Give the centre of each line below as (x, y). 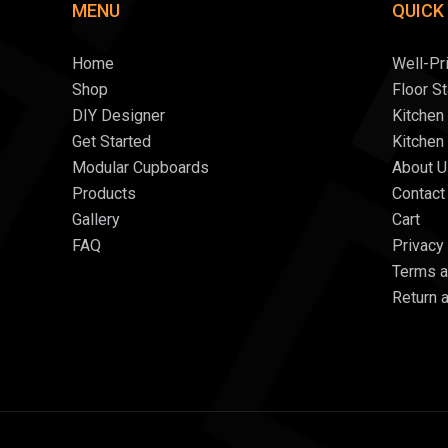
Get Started (111, 141)
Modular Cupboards (140, 167)
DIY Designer (118, 115)
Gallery (96, 219)
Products (104, 193)
